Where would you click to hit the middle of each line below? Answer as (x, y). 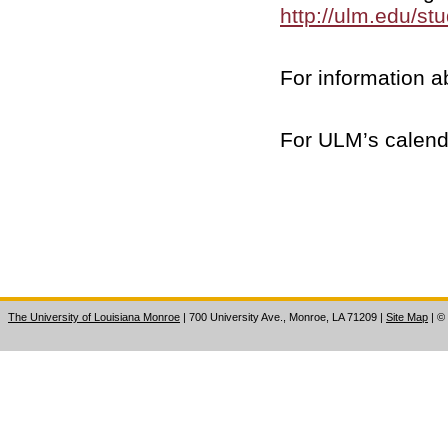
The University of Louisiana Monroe (94, 316)
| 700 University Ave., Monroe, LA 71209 (280, 316)
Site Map (407, 316)
